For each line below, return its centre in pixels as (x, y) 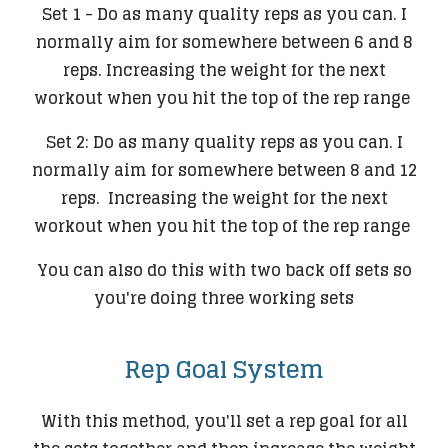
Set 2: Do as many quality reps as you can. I (224, 141)
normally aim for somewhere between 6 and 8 (224, 41)
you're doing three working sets (224, 297)
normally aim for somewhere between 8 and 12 (224, 169)
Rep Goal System (224, 369)
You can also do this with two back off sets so (224, 269)
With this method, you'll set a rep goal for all (224, 420)
